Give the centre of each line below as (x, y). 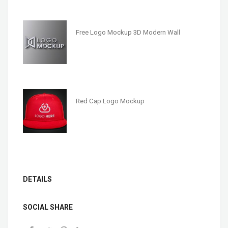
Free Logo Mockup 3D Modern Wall (128, 32)
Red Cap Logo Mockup (110, 101)
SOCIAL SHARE (48, 207)
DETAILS (37, 179)
